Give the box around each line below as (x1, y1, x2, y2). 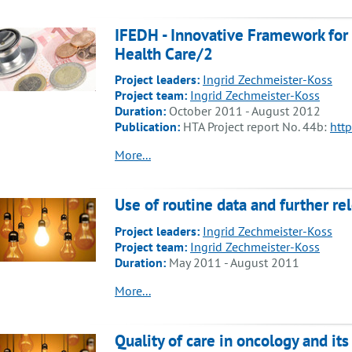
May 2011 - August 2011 (166, 254, 299, 270)
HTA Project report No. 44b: (183, 119, 330, 135)
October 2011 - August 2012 (166, 103, 321, 119)
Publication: (115, 119, 183, 135)
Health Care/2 (115, 42, 213, 64)
